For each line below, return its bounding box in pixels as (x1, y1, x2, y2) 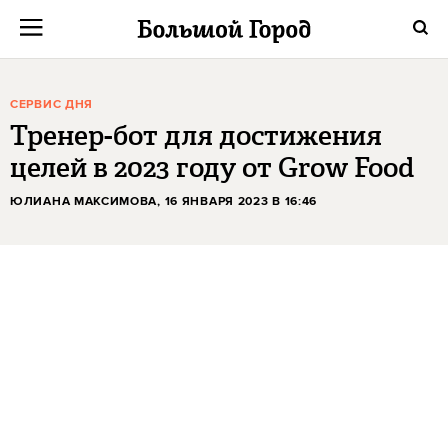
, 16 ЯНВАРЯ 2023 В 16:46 (157, 194, 318, 209)
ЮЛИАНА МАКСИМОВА (10, 194, 158, 209)
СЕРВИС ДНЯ (10, 97, 93, 112)
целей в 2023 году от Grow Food (10, 148, 414, 187)
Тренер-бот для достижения (10, 116, 382, 155)
